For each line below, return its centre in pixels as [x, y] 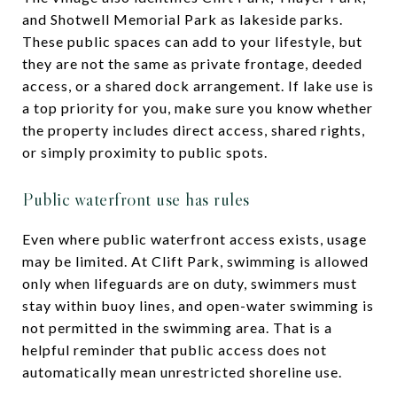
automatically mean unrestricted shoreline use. [182, 371]
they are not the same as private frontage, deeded [192, 63]
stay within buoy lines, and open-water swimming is [198, 305]
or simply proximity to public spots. [145, 152]
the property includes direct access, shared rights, [194, 129]
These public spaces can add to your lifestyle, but [192, 41]
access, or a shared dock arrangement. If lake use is [198, 85]
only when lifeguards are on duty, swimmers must [190, 283]
